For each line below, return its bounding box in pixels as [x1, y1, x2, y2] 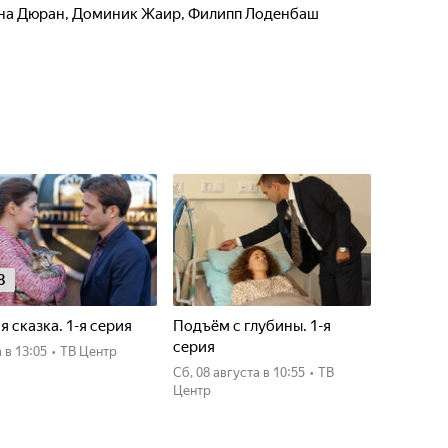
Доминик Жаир [72, 5, 181, 23]
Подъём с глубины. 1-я [173, 317, 331, 335]
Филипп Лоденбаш [188, 5, 319, 23]
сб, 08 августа [182, 365, 260, 380]
